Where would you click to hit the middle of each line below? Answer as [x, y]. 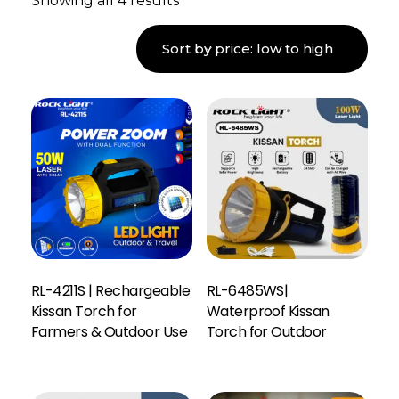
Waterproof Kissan [268, 312]
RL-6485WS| [247, 291]
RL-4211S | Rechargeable [111, 291]
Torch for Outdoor [266, 332]
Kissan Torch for [84, 312]
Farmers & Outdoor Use [110, 332]
